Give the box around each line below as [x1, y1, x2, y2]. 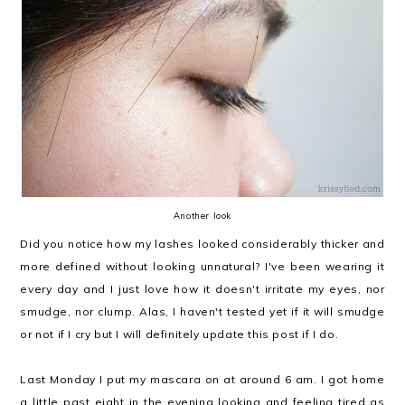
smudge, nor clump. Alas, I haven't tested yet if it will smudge [20, 305, 385, 318]
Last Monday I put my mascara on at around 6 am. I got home [20, 372, 385, 386]
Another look [173, 210, 232, 221]
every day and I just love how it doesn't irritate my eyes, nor [20, 282, 385, 296]
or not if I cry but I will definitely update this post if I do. [20, 327, 339, 341]
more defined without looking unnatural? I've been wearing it [20, 259, 385, 273]
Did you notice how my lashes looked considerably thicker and [20, 237, 385, 250]
